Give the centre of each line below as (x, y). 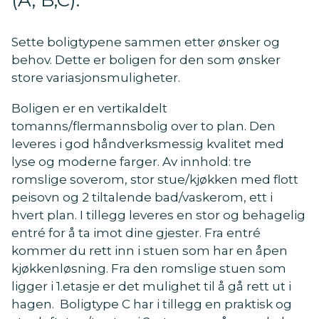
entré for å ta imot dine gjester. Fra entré (136, 232)
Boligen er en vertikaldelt (89, 108)
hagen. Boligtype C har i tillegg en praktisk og (152, 303)
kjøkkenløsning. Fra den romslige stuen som (149, 268)
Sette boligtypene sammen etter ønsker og (146, 42)
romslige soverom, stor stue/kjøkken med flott (155, 179)
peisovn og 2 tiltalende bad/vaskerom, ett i (142, 197)
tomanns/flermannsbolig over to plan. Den (143, 125)
